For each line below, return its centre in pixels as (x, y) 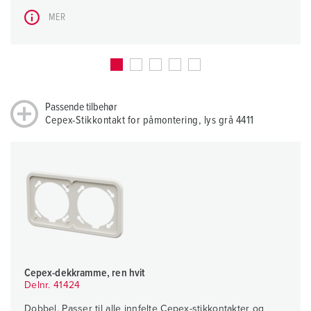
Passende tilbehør (81, 107)
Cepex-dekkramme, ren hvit (85, 273)
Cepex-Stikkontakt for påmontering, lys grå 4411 (150, 120)
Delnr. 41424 (52, 286)
